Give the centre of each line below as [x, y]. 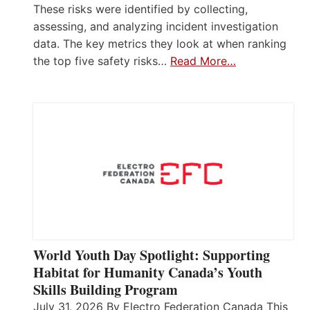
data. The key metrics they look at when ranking [160, 43]
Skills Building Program [106, 289]
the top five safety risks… [102, 61]
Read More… [203, 61]
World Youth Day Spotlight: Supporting [152, 255]
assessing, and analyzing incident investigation [156, 26]
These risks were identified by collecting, [140, 9]
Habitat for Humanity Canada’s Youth [148, 272]
